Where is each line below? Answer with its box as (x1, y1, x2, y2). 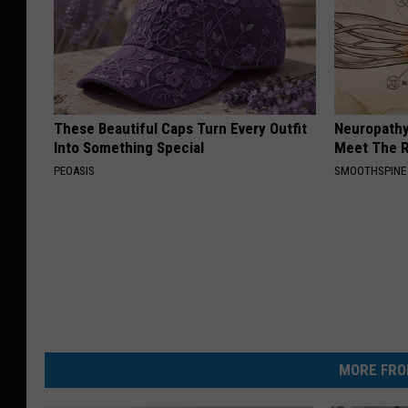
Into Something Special (54, 138, 204, 158)
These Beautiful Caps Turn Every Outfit (54, 119, 307, 138)
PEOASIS (54, 164, 95, 178)
